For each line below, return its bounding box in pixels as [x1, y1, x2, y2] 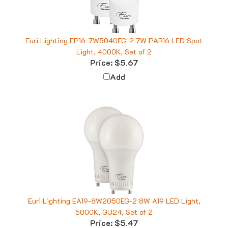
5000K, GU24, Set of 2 [75, 197, 153, 208]
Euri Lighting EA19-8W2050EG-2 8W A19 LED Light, [27, 186, 201, 196]
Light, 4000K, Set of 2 [76, 37, 152, 47]
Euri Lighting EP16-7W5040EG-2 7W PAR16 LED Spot [25, 26, 203, 36]
